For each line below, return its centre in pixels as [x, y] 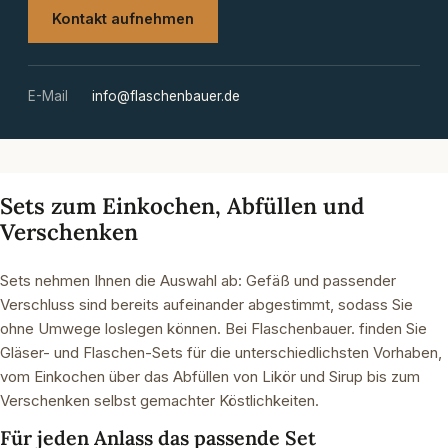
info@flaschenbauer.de [166, 96]
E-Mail [48, 96]
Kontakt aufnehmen [123, 19]
